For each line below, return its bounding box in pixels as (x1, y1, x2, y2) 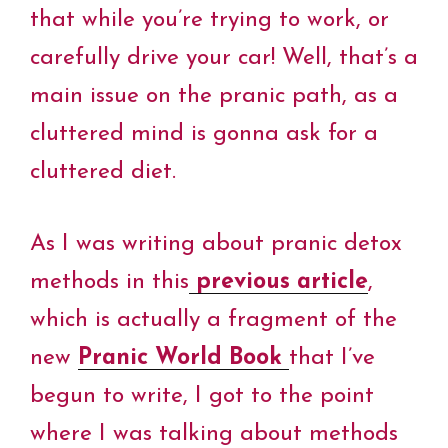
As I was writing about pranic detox (30, 233, 402, 257)
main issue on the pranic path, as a (30, 84, 398, 108)
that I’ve (289, 347, 375, 371)
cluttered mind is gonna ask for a (30, 122, 378, 146)
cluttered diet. (30, 160, 176, 184)
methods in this (30, 271, 189, 295)
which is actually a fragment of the (30, 309, 397, 333)
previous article (189, 271, 368, 295)
